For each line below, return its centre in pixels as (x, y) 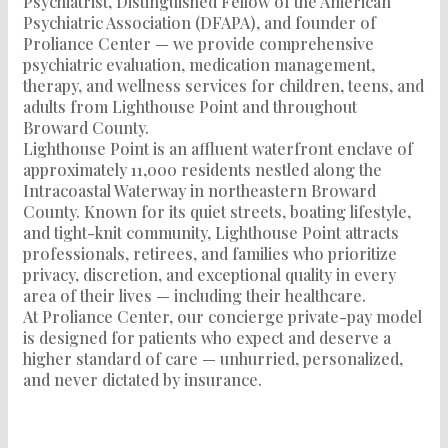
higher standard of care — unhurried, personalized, (213, 358)
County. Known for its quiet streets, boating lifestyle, (217, 211)
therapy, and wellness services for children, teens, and (223, 85)
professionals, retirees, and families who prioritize (210, 253)
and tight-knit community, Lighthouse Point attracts (211, 232)
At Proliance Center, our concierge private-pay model (222, 316)
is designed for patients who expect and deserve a (207, 337)
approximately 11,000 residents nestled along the (202, 169)
